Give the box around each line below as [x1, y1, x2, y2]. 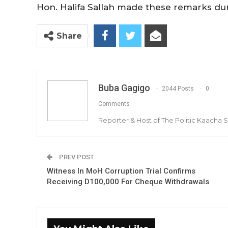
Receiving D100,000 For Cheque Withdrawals [47, 177, 209, 186]
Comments [98, 100, 130, 107]
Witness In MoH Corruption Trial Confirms [47, 166, 195, 176]
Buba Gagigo [98, 82, 150, 93]
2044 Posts [162, 84, 194, 92]
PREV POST [58, 153, 94, 161]
